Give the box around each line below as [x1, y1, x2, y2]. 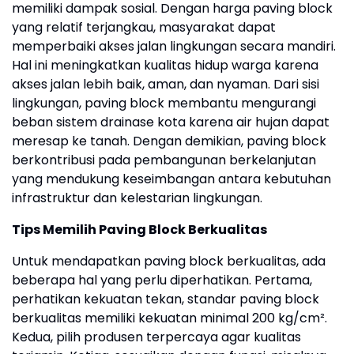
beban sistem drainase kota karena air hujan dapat [12, 113, 330, 132]
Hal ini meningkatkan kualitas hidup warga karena [12, 56, 318, 75]
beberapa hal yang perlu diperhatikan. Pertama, [12, 271, 312, 290]
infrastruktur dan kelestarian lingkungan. [12, 189, 262, 208]
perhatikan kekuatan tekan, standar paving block [12, 290, 319, 309]
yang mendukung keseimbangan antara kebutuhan [12, 170, 331, 189]
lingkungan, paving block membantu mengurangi [12, 94, 316, 113]
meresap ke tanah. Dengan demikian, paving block [12, 132, 326, 151]
